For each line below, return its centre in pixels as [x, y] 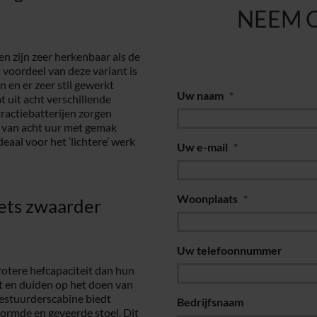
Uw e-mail [202, 147]
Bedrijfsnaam [210, 302]
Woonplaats [207, 199]
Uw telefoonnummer [229, 250]
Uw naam [200, 96]
